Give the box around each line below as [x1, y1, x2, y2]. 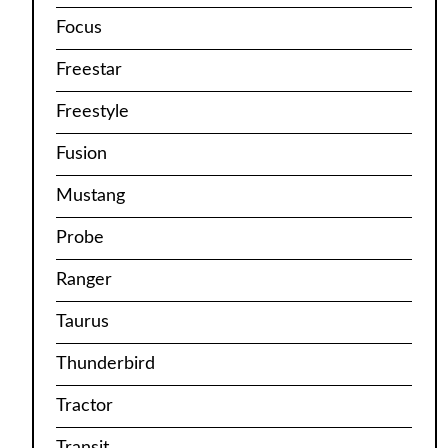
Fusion [56, 144, 108, 163]
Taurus [56, 312, 110, 331]
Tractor [56, 396, 114, 415]
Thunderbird [56, 354, 156, 373]
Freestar [56, 60, 123, 79]
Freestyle [56, 102, 130, 121]
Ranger [56, 270, 113, 289]
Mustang [56, 186, 126, 205]
